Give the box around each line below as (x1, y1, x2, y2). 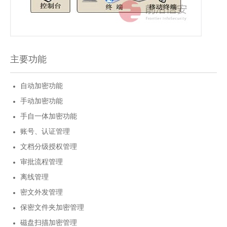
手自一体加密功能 (20, 112, 77, 120)
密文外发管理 (20, 188, 63, 196)
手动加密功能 (20, 97, 63, 105)
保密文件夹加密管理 (20, 203, 84, 211)
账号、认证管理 (20, 127, 70, 135)
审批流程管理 (20, 158, 63, 166)
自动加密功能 (20, 82, 63, 90)
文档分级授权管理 (20, 142, 77, 150)
